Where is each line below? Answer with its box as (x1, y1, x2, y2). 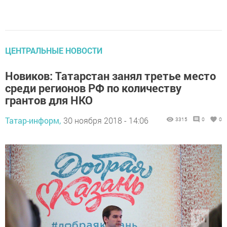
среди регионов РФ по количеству (5, 80, 181, 95)
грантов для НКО (5, 92, 93, 107)
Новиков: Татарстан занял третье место (5, 68, 216, 83)
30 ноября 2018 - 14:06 (63, 115, 148, 126)
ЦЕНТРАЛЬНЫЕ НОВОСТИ (5, 45, 102, 56)
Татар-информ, (5, 115, 61, 126)
